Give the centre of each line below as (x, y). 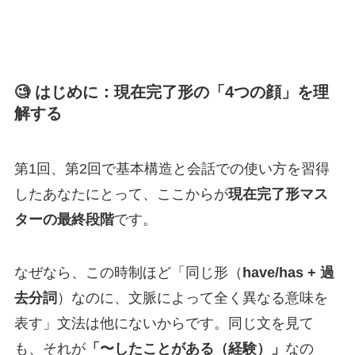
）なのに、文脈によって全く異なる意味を (192, 298)
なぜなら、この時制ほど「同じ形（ (128, 273)
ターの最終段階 (64, 219)
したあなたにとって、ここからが (121, 194)
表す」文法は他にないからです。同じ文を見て (164, 324)
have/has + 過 (288, 273)
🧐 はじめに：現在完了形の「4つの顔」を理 (171, 92)
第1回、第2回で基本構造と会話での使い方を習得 (172, 168)
